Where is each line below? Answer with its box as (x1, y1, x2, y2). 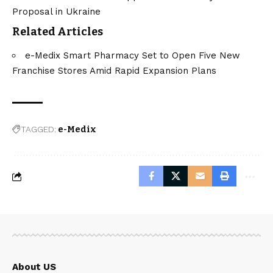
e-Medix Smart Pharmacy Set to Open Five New (25, 50, 240, 62)
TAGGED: (21, 124, 56, 135)
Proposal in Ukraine (12, 5, 101, 17)
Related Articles (12, 24, 103, 38)
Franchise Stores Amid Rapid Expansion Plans (12, 65, 216, 77)
